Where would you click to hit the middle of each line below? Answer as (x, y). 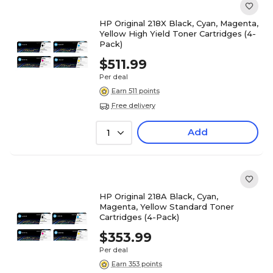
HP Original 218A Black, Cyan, (158, 196)
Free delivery (133, 106)
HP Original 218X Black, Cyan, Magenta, (179, 23)
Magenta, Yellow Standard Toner (166, 206)
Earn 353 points (136, 264)
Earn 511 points (135, 91)
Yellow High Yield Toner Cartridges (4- (177, 33)
